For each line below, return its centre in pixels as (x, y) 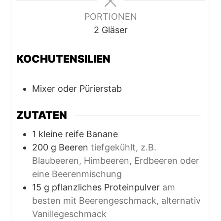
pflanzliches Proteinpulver (106, 187)
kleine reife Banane (78, 134)
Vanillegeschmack (70, 214)
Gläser (114, 30)
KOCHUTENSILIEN (64, 59)
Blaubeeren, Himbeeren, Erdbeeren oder (116, 160)
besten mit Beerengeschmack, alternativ (117, 200)
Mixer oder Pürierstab (77, 89)
